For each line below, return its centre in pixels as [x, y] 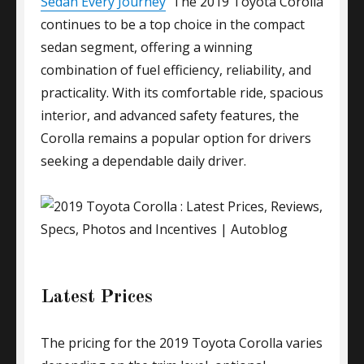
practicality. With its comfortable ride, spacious [182, 93]
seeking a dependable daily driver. [143, 161]
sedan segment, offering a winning [147, 47]
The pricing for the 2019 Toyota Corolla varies [182, 343]
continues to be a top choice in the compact [173, 24]
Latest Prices [97, 297]
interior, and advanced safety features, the [170, 115]
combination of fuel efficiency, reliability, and [176, 70]
